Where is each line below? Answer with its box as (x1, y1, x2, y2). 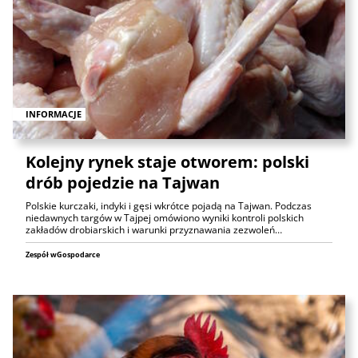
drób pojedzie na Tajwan (26, 171, 220, 193)
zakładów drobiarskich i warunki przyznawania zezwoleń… (26, 222, 282, 237)
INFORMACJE (26, 107, 82, 120)
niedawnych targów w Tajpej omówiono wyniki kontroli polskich (26, 210, 304, 225)
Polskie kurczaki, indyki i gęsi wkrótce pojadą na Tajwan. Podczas (26, 198, 312, 213)
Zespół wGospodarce (26, 249, 100, 260)
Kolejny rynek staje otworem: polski (26, 150, 309, 173)
